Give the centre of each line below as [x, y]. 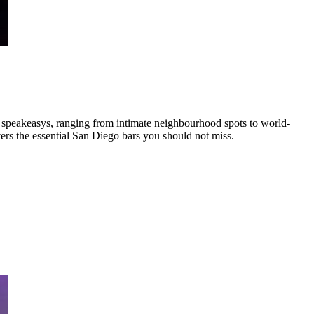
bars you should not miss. [177, 135]
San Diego [96, 135]
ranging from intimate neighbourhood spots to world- [173, 123]
